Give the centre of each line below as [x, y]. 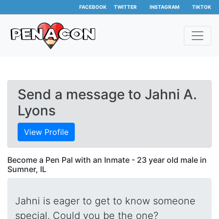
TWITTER [125, 7]
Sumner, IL [27, 169]
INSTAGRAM [164, 7]
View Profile [46, 132]
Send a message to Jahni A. [107, 94]
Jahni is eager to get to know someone [105, 201]
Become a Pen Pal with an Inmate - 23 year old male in [107, 160]
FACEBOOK [93, 7]
